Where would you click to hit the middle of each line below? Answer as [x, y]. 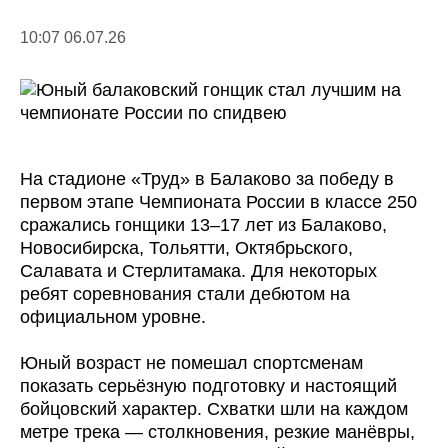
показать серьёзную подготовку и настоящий [208, 386]
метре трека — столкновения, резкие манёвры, [217, 432]
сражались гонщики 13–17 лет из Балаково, [203, 225]
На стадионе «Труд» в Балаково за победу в [207, 179]
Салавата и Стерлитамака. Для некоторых [198, 271]
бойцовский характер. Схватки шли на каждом [214, 409]
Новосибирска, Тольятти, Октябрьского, [186, 248]
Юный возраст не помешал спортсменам [191, 363]
